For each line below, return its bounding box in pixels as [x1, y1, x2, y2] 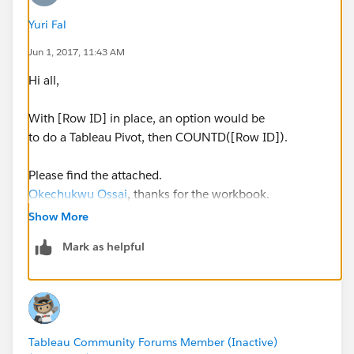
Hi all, [28, 72, 59, 88]
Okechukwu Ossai [28, 186, 127, 201]
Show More [28, 209, 88, 224]
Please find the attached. [28, 167, 162, 183]
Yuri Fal [28, 17, 66, 32]
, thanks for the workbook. [127, 186, 269, 201]
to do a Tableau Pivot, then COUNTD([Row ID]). [28, 129, 288, 145]
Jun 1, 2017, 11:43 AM [28, 44, 125, 58]
